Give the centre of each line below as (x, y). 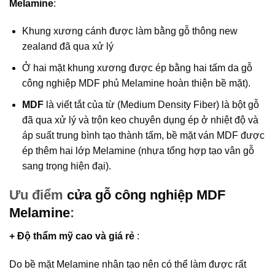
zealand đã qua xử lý (68, 47)
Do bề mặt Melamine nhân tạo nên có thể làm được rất (128, 265)
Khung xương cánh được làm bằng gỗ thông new (130, 31)
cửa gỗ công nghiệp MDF (146, 195)
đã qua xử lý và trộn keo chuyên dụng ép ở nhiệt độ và (140, 120)
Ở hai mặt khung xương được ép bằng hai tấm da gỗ (137, 68)
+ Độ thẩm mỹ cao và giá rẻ (72, 236)
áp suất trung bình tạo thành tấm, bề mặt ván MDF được (143, 135)
